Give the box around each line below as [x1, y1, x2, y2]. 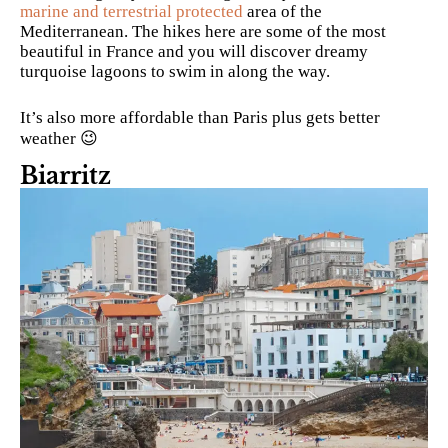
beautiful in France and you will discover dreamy [20, 42, 368, 62]
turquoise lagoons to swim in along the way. [20, 62, 330, 82]
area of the [243, 2, 322, 22]
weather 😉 [20, 128, 98, 148]
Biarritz [20, 161, 111, 190]
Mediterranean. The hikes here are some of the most [20, 22, 386, 42]
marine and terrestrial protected [20, 2, 243, 22]
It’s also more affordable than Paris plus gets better [20, 107, 380, 127]
